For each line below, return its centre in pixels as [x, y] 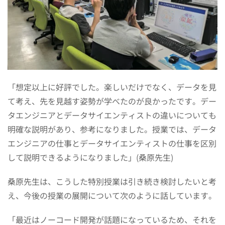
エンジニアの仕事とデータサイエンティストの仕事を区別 [112, 143]
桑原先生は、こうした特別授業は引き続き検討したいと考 [112, 182]
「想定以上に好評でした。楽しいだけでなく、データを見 [112, 87]
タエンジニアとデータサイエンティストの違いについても [112, 115]
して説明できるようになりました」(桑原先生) [90, 157]
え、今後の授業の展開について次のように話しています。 [112, 196]
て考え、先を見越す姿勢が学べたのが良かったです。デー [112, 101]
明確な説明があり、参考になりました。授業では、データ [112, 129]
